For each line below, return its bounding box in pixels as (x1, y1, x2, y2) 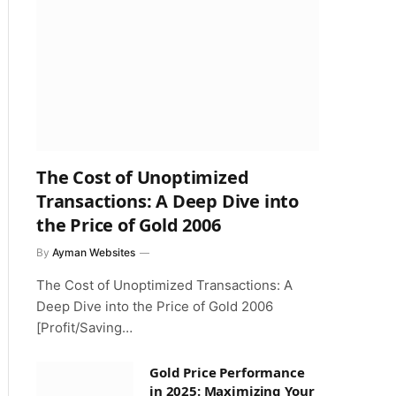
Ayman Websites (52, 246, 135, 259)
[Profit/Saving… (36, 319, 133, 336)
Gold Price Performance (149, 363, 305, 381)
